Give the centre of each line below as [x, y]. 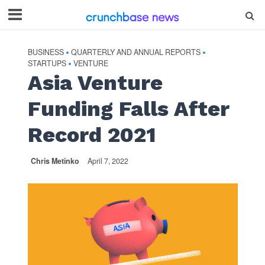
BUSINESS [46, 52]
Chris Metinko [55, 161]
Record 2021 [92, 135]
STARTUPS [47, 63]
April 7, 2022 [108, 161]
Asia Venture [95, 83]
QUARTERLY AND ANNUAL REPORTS [135, 52]
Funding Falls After [128, 109]
